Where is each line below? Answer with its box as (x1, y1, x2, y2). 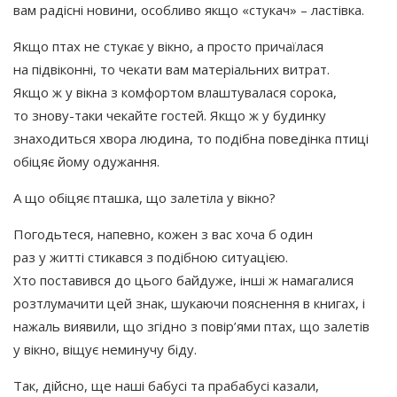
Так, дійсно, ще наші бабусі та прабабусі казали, (13, 376, 319, 394)
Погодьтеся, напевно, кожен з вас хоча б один (13, 224, 313, 243)
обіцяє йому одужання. (13, 152, 160, 170)
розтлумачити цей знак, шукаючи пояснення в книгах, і (13, 293, 365, 312)
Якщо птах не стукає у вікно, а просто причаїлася (13, 36, 323, 55)
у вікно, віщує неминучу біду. (13, 339, 197, 358)
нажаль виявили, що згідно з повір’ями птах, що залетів (13, 316, 370, 335)
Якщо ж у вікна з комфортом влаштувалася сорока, (13, 82, 337, 101)
